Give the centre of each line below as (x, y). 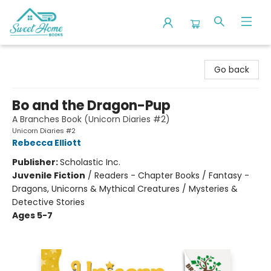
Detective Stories (48, 202)
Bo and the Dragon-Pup (91, 106)
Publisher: (36, 162)
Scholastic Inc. (90, 162)
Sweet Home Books (49, 56)
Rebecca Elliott (47, 143)
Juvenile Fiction (49, 175)
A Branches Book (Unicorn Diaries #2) (91, 119)
